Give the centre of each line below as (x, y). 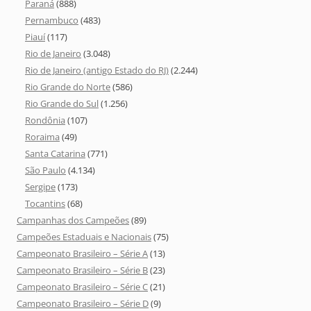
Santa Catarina (55, 153)
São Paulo (45, 170)
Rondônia (45, 120)
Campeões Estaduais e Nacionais (84, 236)
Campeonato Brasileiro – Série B (82, 270)
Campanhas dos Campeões (73, 220)
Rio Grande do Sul (62, 103)
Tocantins (45, 203)
